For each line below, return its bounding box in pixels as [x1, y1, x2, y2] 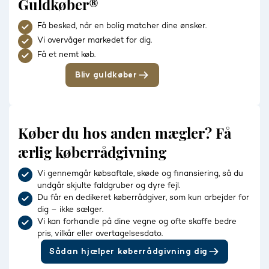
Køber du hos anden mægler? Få [18, 122, 231, 142]
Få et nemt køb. [37, 50, 95, 59]
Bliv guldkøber [75, 70, 138, 79]
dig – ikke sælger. [37, 205, 103, 214]
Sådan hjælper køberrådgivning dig [49, 247, 208, 256]
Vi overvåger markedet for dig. [37, 35, 152, 44]
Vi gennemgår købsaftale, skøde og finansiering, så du [37, 169, 243, 178]
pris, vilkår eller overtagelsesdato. [37, 229, 163, 238]
